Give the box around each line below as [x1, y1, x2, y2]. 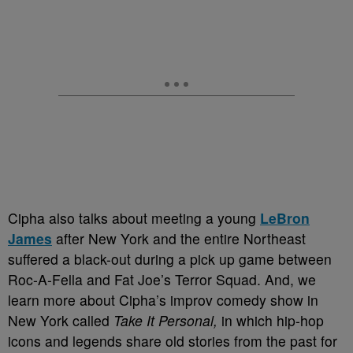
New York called [8, 310, 113, 330]
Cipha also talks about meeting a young [8, 208, 260, 228]
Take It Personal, [113, 310, 217, 330]
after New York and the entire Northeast [52, 229, 306, 248]
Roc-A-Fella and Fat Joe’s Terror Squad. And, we [8, 269, 316, 289]
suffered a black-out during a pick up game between [8, 249, 332, 269]
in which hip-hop [217, 310, 324, 330]
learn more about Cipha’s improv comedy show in [8, 290, 318, 310]
